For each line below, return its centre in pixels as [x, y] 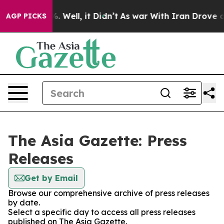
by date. [24, 202]
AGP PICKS [26, 16]
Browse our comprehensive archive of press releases [109, 193]
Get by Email [51, 178]
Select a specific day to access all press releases [102, 212]
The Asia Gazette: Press [97, 140]
